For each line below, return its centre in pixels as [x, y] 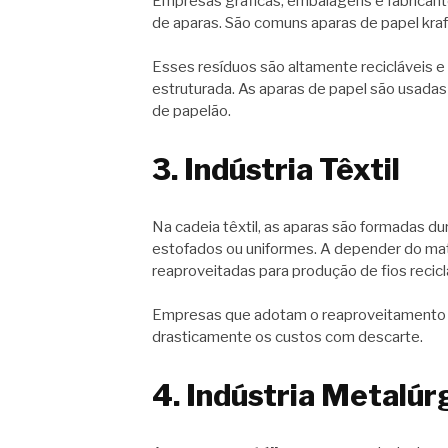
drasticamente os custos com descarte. [287, 337]
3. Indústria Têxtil [276, 169]
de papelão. [191, 111]
